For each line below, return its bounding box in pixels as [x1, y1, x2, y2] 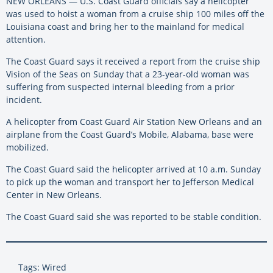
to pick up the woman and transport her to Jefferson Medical [6, 176, 254, 188]
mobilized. [6, 141, 49, 154]
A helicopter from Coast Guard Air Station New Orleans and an [6, 116, 262, 128]
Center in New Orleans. [6, 189, 102, 201]
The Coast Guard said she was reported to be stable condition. [6, 211, 261, 223]
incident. [6, 94, 42, 106]
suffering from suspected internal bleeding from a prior [6, 81, 235, 93]
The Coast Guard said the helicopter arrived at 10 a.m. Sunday [6, 163, 261, 175]
